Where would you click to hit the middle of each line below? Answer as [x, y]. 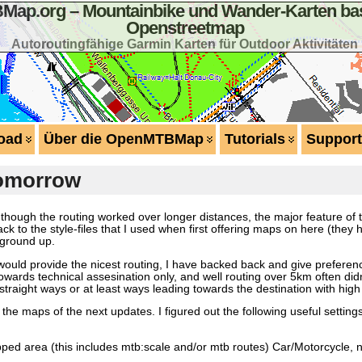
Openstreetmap [185, 28]
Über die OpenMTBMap [123, 139]
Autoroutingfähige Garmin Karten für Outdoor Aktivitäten [185, 44]
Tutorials [255, 139]
